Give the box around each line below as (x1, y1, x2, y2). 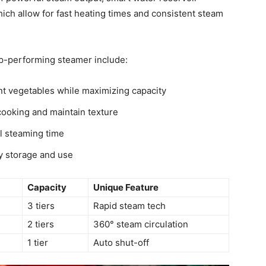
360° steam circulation (93, 218, 188, 230)
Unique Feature (93, 182, 159, 194)
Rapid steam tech (93, 200, 166, 212)
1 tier (27, 237, 48, 249)
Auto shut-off (93, 237, 149, 249)
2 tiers (27, 218, 54, 230)
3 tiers (27, 200, 55, 212)
